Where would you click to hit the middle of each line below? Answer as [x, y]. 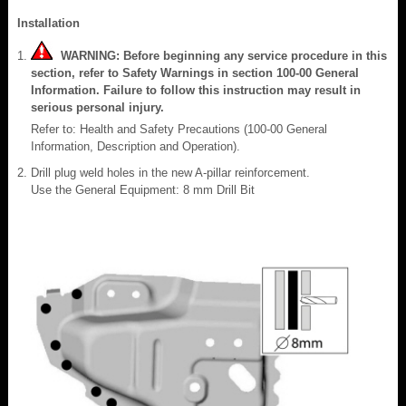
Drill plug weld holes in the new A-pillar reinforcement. [170, 172]
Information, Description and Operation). [135, 146]
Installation [48, 23]
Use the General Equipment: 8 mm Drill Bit [143, 189]
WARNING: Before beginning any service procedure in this [220, 55]
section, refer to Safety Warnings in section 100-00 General [195, 72]
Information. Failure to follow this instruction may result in [196, 90]
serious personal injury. [97, 107]
